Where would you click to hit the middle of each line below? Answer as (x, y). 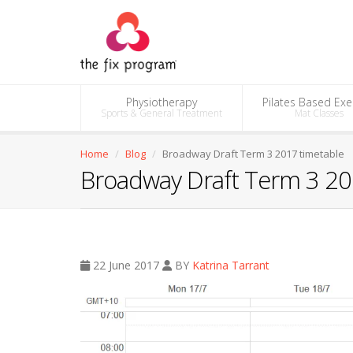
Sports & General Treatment (162, 113)
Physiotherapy (162, 102)
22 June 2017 (126, 265)
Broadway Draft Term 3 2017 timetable (253, 154)
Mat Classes (319, 113)
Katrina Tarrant (231, 265)
